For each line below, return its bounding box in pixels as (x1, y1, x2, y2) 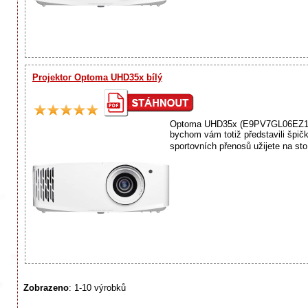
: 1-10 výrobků (69, 282, 126, 293)
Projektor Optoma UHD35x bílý (32, 71, 162, 82)
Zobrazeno (23, 282, 69, 293)
